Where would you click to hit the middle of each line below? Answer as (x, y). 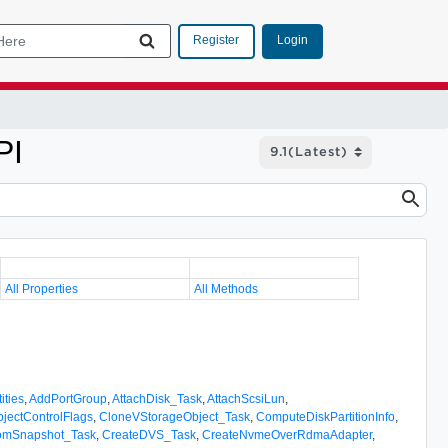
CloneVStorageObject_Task (175, 416)
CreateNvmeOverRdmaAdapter (287, 434)
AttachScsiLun (246, 398)
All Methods (226, 288)
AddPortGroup (68, 398)
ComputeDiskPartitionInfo (326, 416)
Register (216, 40)
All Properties (42, 288)
